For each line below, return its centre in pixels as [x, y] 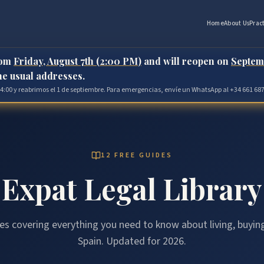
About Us [237, 23]
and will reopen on [186, 61]
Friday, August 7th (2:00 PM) [77, 61]
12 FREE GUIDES [137, 155]
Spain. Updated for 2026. [132, 241]
